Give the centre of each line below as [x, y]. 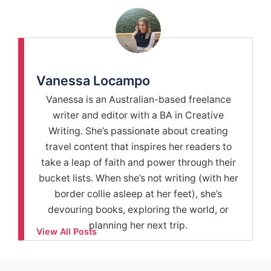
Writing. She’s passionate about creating [138, 131]
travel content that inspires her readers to [138, 147]
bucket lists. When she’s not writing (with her [138, 178]
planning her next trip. [138, 226]
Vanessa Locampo [93, 81]
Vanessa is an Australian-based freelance [138, 100]
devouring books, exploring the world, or [138, 210]
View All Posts [67, 232]
